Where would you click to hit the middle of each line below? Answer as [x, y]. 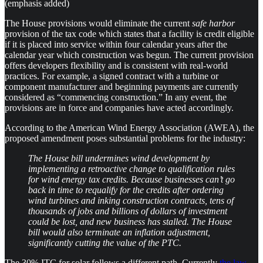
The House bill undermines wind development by [119, 158]
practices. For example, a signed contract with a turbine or [112, 76]
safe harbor [213, 23]
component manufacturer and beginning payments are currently [122, 86]
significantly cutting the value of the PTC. [105, 242]
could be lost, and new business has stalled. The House [130, 221]
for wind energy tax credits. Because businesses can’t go [131, 179]
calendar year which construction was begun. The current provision [129, 55]
